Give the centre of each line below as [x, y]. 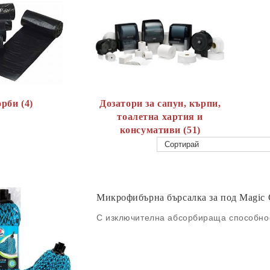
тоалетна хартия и [160, 117]
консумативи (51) [160, 130]
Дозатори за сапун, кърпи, [160, 103]
